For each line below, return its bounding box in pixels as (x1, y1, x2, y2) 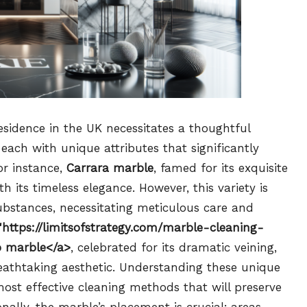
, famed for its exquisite (153, 160, 288, 175)
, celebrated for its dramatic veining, (71, 240, 277, 254)
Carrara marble (66, 160, 153, 175)
